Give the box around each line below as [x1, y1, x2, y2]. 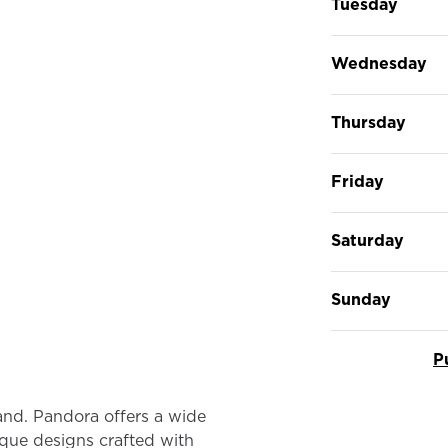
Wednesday [331, 52, 427, 74]
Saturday [331, 229, 404, 251]
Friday [331, 170, 384, 192]
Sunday [331, 288, 391, 310]
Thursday [331, 111, 406, 133]
